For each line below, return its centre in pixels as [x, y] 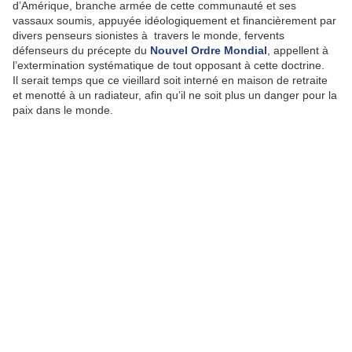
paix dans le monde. [63, 110]
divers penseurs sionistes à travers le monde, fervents [148, 35]
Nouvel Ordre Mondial [209, 50]
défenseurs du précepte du [81, 50]
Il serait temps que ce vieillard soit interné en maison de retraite [170, 80]
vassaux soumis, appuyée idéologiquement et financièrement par [174, 20]
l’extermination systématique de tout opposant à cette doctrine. [169, 65]
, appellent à [298, 50]
